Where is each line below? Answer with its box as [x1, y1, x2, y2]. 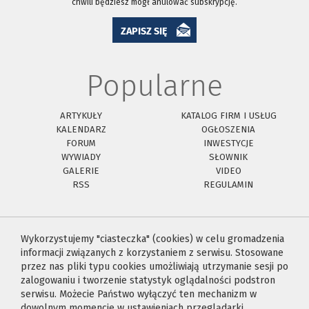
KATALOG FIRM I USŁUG [180, 110, 277, 121]
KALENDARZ [55, 124, 106, 135]
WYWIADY [61, 152, 101, 163]
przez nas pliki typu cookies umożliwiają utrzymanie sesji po [21, 261, 288, 273]
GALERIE [62, 166, 99, 177]
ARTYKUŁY [59, 110, 102, 121]
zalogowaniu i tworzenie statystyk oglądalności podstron [21, 275, 275, 287]
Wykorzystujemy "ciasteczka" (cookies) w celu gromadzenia [21, 233, 284, 246]
